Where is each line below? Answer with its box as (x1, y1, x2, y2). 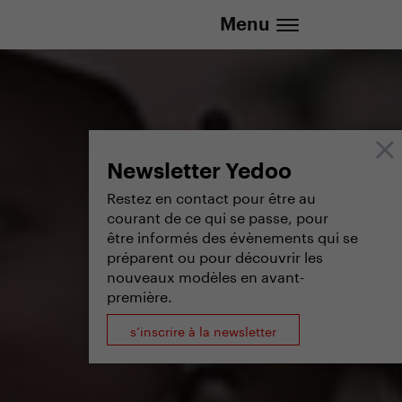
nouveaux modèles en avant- (107, 264, 305, 286)
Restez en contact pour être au (107, 185, 316, 207)
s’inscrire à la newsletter (130, 319, 277, 340)
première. (107, 284, 172, 306)
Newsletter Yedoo (107, 161, 292, 182)
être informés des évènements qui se (107, 224, 358, 247)
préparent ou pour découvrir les (107, 244, 323, 267)
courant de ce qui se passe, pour (107, 205, 328, 227)
